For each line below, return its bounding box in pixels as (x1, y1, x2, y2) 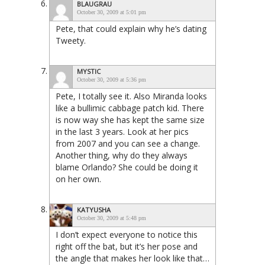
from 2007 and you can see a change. (56, 137, 200, 149)
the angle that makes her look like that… (56, 252, 209, 264)
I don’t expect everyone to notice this (56, 228, 198, 240)
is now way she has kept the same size (56, 114, 205, 125)
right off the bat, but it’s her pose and (56, 240, 198, 252)
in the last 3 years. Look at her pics (56, 125, 189, 137)
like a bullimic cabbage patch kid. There (56, 102, 204, 114)
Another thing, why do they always (56, 149, 188, 161)
